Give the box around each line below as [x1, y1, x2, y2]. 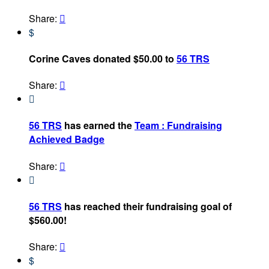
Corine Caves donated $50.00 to [29, 51, 177, 65]
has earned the [62, 118, 134, 133]
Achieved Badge [29, 132, 104, 147]
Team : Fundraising [134, 118, 222, 133]
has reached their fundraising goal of [62, 199, 232, 214]
